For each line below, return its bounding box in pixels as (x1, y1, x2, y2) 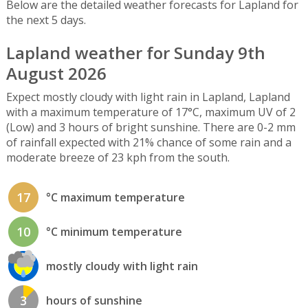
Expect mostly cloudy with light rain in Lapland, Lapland (5, 89, 290, 104)
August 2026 (5, 62, 107, 85)
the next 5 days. (5, 12, 86, 28)
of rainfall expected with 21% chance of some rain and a (5, 134, 291, 150)
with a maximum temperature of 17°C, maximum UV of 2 (5, 104, 296, 120)
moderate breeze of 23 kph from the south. (5, 149, 230, 165)
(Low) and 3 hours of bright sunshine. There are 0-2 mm (5, 119, 296, 135)
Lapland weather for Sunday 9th (5, 41, 265, 65)
